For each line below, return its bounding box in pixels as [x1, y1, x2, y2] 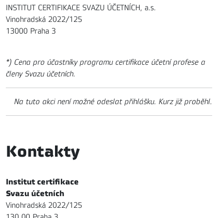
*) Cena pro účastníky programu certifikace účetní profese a [6, 57, 205, 67]
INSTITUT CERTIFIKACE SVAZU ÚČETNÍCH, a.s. [6, 3, 156, 12]
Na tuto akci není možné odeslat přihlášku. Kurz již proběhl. [14, 97, 212, 106]
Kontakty [6, 142, 79, 161]
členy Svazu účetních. [6, 69, 75, 78]
